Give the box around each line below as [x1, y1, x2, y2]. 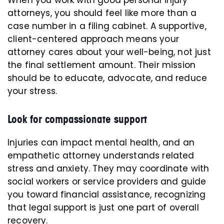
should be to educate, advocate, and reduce [7, 72, 207, 84]
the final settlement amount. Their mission [7, 59, 196, 71]
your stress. [7, 85, 57, 97]
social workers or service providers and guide [7, 175, 206, 188]
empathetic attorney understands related [7, 149, 194, 162]
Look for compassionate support [7, 112, 147, 126]
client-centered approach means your [7, 33, 179, 45]
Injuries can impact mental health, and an [7, 136, 194, 149]
